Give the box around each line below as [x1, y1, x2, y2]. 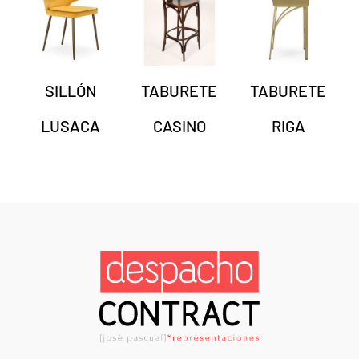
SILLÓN [44, 80, 96, 100]
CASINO [152, 115, 206, 135]
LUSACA [40, 115, 100, 135]
